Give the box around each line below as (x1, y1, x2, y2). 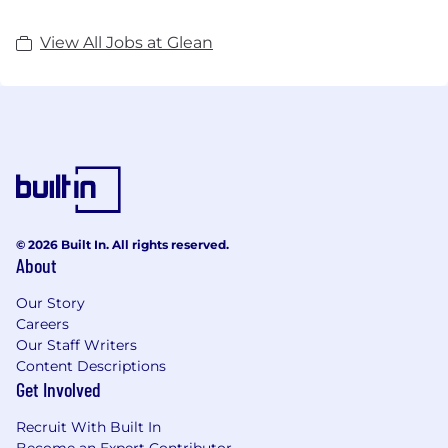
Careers (16, 314, 69, 333)
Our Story (16, 293, 85, 312)
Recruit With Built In (16, 417, 161, 436)
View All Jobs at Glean (40, 32, 213, 52)
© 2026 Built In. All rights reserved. (16, 236, 229, 252)
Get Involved (16, 376, 101, 401)
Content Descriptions (16, 356, 166, 375)
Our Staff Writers (16, 335, 137, 354)
